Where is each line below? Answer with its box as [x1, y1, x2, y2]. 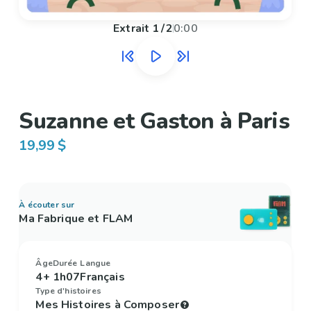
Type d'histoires [35, 285, 101, 297]
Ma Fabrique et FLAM [19, 211, 133, 227]
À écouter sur [19, 199, 75, 211]
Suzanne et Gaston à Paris [19, 106, 290, 137]
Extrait [113, 21, 150, 37]
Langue [80, 258, 111, 269]
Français [80, 269, 125, 285]
